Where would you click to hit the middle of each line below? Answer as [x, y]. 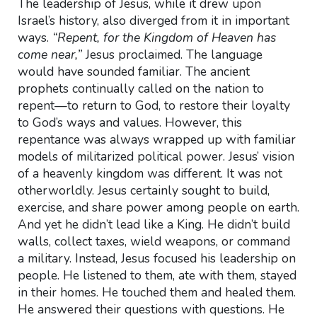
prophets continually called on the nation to [140, 88]
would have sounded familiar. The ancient [133, 71]
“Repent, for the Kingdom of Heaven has [164, 38]
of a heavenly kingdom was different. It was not [150, 173]
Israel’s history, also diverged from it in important [153, 21]
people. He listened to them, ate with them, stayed [157, 275]
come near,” [51, 54]
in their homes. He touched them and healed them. [156, 292]
